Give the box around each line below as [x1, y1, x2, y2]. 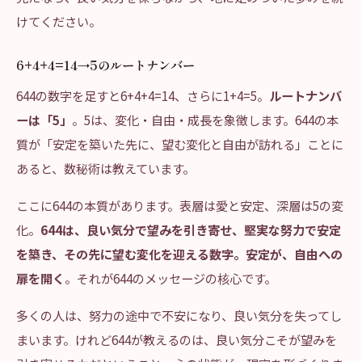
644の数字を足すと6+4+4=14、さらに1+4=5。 [16, 86, 269, 104]
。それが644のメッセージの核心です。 [65, 269, 276, 287]
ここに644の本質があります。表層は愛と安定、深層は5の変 [16, 196, 343, 214]
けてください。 [16, 12, 101, 30]
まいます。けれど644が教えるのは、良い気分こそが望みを [16, 330, 337, 348]
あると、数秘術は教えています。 [16, 159, 195, 177]
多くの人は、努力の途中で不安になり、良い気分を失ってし [16, 306, 342, 324]
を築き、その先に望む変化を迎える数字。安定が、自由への [16, 245, 343, 263]
